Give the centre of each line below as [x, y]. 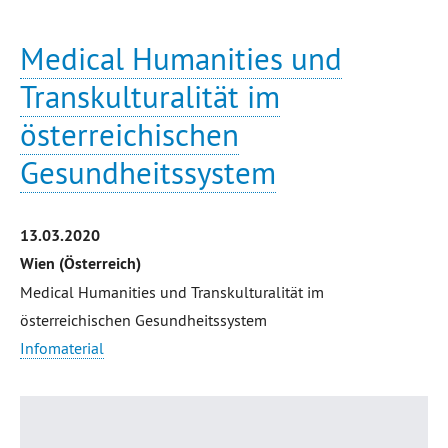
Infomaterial [62, 348]
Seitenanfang [224, 421]
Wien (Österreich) [80, 263]
